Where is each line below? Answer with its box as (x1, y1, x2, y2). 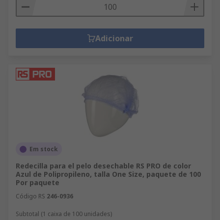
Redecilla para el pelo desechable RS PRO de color (16, 161, 191, 170)
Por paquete (16, 178, 59, 187)
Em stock (29, 145, 58, 153)
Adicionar (95, 33, 133, 44)
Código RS (16, 192, 45, 200)
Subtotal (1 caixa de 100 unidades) (16, 210, 112, 218)
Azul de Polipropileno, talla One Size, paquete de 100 (16, 169, 201, 179)
